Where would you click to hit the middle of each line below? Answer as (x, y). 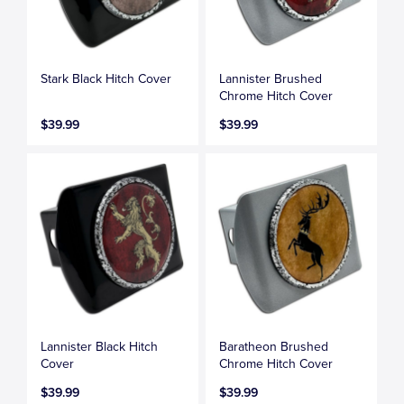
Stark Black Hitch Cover (106, 78)
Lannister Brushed (271, 78)
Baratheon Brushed (274, 346)
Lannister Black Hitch (100, 346)
